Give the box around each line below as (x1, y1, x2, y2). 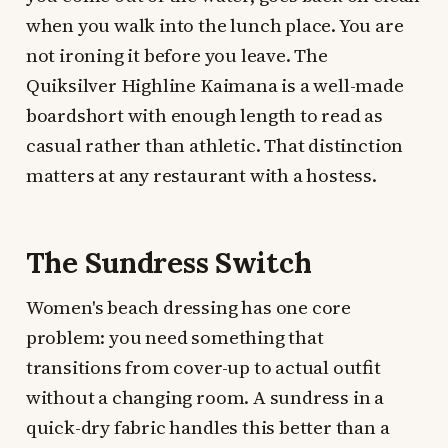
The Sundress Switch (25, 244, 312, 282)
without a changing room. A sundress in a (25, 384, 385, 411)
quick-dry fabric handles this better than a (25, 414, 390, 441)
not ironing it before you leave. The (25, 42, 328, 69)
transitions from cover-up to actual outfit (25, 354, 381, 381)
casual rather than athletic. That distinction (25, 132, 404, 159)
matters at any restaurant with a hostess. (25, 162, 377, 189)
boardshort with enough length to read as (25, 102, 384, 129)
